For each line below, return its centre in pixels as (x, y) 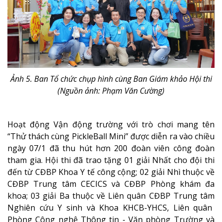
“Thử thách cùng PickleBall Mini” (69, 137)
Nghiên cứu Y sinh (45, 208)
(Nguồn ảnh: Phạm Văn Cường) (111, 91)
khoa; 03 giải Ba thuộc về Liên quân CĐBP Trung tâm (111, 196)
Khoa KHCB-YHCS (131, 208)
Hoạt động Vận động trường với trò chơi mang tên (111, 125)
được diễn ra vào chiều (173, 137)
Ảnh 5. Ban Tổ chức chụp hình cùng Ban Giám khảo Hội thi (111, 79)
